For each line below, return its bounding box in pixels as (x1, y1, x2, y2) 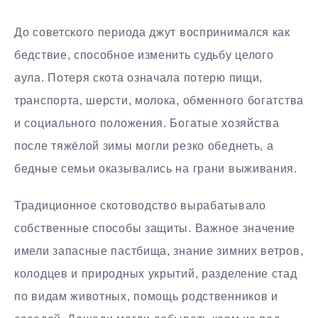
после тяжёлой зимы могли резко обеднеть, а (14, 139, 274, 152)
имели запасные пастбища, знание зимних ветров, (14, 245, 304, 258)
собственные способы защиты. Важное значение (14, 222, 296, 235)
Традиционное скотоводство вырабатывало (14, 199, 266, 212)
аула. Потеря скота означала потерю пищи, (14, 71, 263, 84)
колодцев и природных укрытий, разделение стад (14, 268, 297, 280)
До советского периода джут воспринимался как (14, 26, 290, 38)
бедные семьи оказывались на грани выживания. (14, 162, 297, 175)
